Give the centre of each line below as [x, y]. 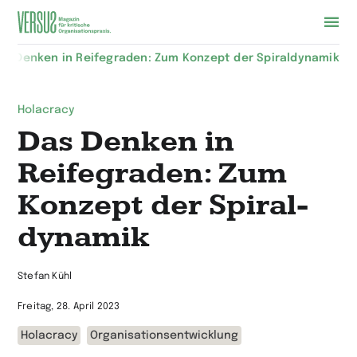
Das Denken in [126, 142]
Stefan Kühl [45, 277]
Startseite [53, 71]
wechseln [51, 96]
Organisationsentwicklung [164, 335]
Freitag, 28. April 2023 [69, 307]
